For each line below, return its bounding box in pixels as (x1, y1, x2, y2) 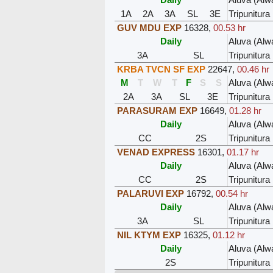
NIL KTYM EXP (116, 229, 181, 240)
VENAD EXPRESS (116, 146, 195, 157)
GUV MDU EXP (116, 22, 182, 33)
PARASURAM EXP (116, 105, 197, 116)
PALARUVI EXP (116, 188, 184, 199)
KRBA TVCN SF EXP (116, 63, 205, 74)
